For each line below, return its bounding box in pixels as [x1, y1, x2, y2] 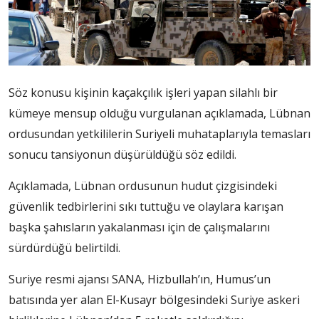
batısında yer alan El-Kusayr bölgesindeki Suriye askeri [9, 291, 300, 308]
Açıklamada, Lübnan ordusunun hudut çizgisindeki [9, 177, 277, 194]
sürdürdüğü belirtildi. [9, 239, 120, 256]
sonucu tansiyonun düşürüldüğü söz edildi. [9, 146, 236, 162]
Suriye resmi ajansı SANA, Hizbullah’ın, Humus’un [9, 271, 271, 287]
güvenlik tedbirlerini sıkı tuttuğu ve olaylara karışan [9, 198, 283, 214]
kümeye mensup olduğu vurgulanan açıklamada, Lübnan [9, 105, 310, 121]
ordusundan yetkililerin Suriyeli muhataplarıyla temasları [9, 125, 310, 142]
